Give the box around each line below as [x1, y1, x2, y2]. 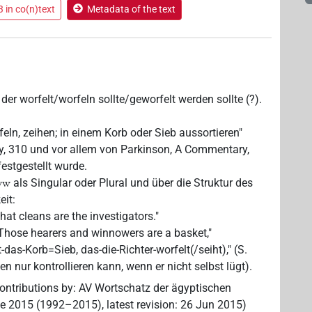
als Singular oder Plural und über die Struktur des [10, 175, 253, 189]
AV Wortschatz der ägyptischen [79, 281, 232, 295]
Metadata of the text [87, 3, 176, 15]
